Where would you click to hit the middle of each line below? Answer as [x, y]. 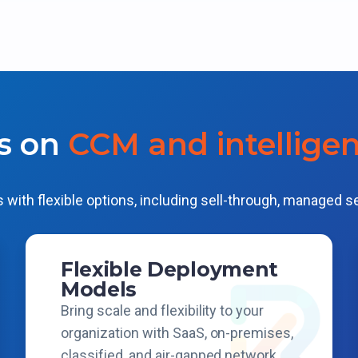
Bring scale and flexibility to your [163, 310]
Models [99, 289]
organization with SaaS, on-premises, [177, 333]
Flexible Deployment [169, 269]
